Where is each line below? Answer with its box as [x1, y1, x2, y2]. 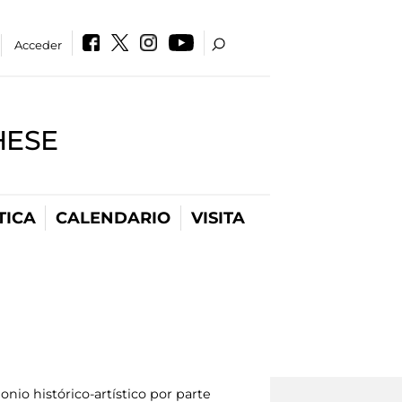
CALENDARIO [56, 208, 170, 228]
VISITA [190, 208, 245, 228]
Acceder [14, 38, 63, 52]
